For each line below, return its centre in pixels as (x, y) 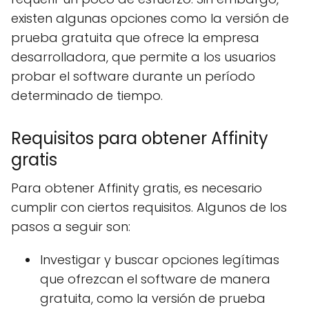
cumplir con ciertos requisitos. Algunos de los (149, 207)
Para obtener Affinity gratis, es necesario (137, 188)
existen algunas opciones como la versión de (150, 18)
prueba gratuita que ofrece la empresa (135, 38)
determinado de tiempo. (87, 96)
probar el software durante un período (133, 76)
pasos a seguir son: (71, 227)
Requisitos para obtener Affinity (140, 138)
